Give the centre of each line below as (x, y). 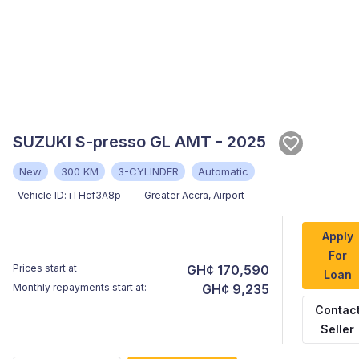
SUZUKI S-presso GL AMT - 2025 (139, 142)
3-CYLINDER (148, 171)
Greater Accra (176, 195)
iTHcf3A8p (95, 195)
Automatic (223, 171)
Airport (229, 195)
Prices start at (45, 268)
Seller (338, 329)
